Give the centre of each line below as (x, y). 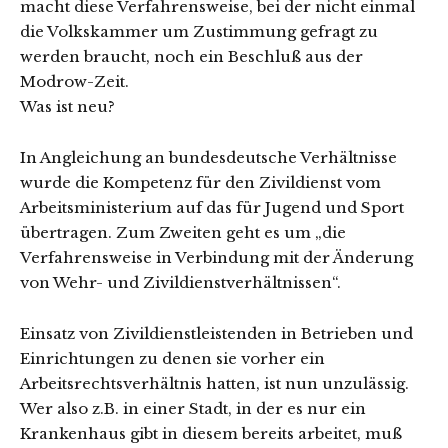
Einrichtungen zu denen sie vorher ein (172, 358)
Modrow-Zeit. (74, 81)
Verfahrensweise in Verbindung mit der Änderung (216, 257)
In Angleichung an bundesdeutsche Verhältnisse (208, 157)
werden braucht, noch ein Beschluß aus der (191, 56)
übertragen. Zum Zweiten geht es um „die (183, 232)
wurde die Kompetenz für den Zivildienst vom (200, 182)
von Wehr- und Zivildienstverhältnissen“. (180, 282)
